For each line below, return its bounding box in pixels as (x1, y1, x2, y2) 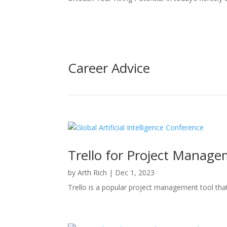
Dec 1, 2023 (115, 167, 155, 177)
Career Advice (68, 59, 150, 78)
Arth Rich (78, 167, 107, 177)
